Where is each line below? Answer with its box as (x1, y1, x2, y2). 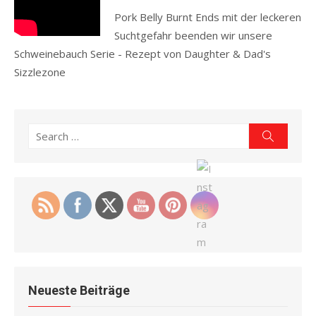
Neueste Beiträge (28, 283, 130, 298)
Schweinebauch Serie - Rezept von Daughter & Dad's (14, 47, 271, 61)
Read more (68, 65, 123, 79)
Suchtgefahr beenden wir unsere (114, 28, 273, 42)
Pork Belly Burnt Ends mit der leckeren (114, 10, 302, 24)
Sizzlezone (14, 65, 68, 79)
